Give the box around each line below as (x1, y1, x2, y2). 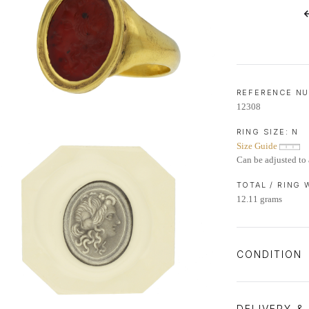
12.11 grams (236, 194, 282, 204)
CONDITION (236, 248, 307, 260)
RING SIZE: (236, 127, 292, 137)
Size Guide (236, 141, 279, 151)
